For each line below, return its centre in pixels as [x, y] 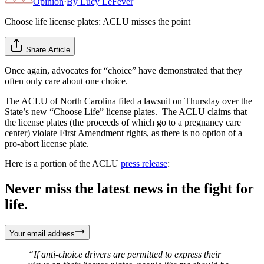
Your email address [42, 233]
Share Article [48, 49]
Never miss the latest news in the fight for [129, 188]
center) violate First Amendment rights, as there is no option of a [123, 133]
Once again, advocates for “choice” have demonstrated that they [123, 70]
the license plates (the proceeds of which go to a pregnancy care [123, 122]
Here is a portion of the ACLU [63, 163]
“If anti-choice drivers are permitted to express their [125, 254]
